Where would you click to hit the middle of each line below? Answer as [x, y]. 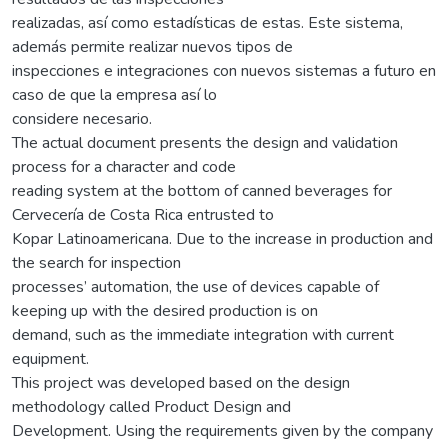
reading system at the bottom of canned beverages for [202, 190]
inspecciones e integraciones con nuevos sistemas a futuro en [224, 70]
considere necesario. [82, 118]
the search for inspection [96, 262]
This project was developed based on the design [181, 382]
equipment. [50, 358]
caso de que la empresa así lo [114, 94]
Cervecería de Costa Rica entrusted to [143, 214]
